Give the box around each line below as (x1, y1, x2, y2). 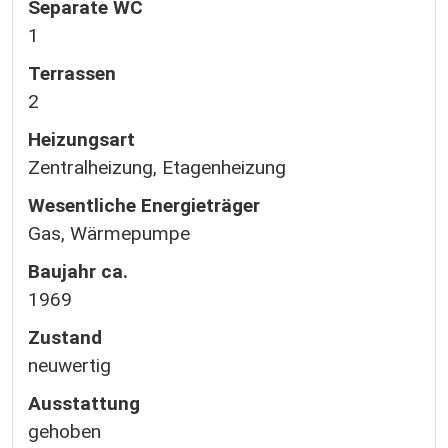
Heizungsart (28, 128, 135, 151)
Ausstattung (28, 392, 140, 415)
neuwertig (28, 354, 111, 377)
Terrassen (28, 62, 116, 85)
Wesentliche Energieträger (28, 194, 260, 217)
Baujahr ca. (28, 260, 128, 283)
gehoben (28, 420, 101, 443)
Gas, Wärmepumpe (28, 222, 190, 245)
